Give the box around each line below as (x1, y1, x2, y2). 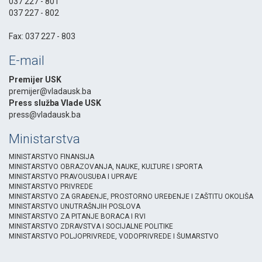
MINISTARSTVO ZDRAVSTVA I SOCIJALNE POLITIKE (9, 222, 173, 231)
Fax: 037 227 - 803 (9, 32, 75, 42)
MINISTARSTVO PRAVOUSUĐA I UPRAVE (9, 173, 137, 181)
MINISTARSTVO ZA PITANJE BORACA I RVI (9, 212, 146, 221)
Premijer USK (9, 75, 61, 85)
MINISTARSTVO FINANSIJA (9, 153, 94, 161)
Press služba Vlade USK (9, 98, 101, 108)
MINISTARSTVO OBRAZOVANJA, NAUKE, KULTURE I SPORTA (9, 163, 202, 171)
